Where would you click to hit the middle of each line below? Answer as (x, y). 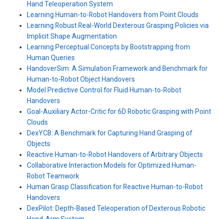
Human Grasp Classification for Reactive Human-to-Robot (115, 186)
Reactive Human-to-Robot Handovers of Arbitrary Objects (115, 154)
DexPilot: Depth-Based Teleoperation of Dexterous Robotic (116, 208)
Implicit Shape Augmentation (72, 36)
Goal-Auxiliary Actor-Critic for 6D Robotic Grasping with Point (119, 111)
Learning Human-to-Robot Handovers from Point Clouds (113, 14)
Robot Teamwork (53, 176)
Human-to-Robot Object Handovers (81, 79)
